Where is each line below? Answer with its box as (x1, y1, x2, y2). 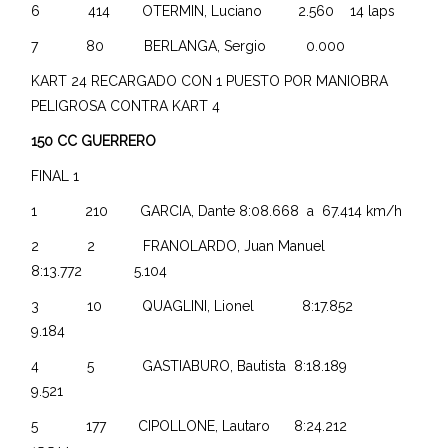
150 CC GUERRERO (31, 132, 157, 149)
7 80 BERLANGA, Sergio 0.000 (31, 37, 358, 54)
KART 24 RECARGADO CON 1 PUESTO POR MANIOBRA (31, 72, 389, 89)
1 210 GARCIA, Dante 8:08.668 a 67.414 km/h (31, 202, 403, 219)
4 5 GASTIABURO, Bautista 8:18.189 (31, 357, 396, 374)
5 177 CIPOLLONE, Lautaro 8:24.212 (31, 417, 396, 434)
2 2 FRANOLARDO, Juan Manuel (31, 237, 346, 254)
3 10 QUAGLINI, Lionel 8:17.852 (31, 297, 402, 314)
